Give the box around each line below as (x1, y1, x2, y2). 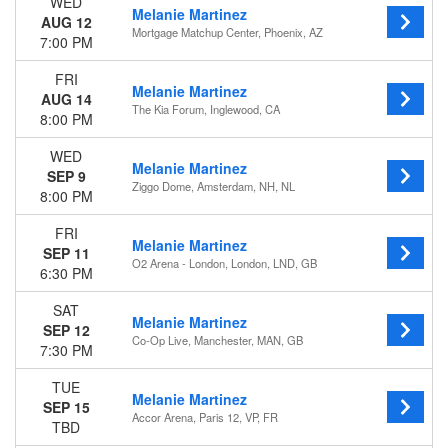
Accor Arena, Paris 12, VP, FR (132, 409, 278, 425)
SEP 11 (42, 243, 90, 263)
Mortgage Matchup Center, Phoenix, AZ (132, 24, 323, 40)
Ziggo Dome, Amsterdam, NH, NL (132, 178, 295, 194)
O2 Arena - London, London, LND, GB (132, 255, 317, 271)
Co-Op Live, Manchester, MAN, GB (132, 332, 303, 348)
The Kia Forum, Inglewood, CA (132, 101, 280, 117)
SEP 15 (42, 397, 90, 417)
